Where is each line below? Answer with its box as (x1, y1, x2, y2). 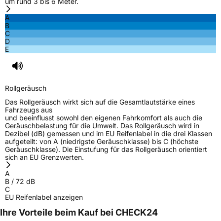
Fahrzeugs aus (5, 105, 52, 114)
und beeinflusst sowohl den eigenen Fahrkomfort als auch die (5, 113, 202, 122)
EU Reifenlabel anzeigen (5, 192, 83, 201)
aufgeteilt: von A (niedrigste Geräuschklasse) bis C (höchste (5, 137, 198, 146)
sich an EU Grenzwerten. (5, 152, 84, 161)
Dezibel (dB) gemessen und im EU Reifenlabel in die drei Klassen (5, 129, 212, 138)
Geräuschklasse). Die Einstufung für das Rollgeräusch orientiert (5, 145, 207, 153)
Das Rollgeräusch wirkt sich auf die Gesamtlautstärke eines (5, 97, 195, 106)
